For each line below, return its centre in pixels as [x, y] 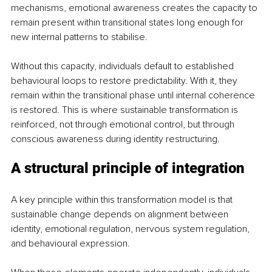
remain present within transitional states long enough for [128, 22]
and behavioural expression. [70, 243]
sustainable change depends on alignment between [121, 214]
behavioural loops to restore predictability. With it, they [125, 80]
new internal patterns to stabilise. [79, 37]
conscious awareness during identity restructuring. [115, 139]
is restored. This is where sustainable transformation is [126, 110]
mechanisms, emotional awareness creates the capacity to [135, 8]
